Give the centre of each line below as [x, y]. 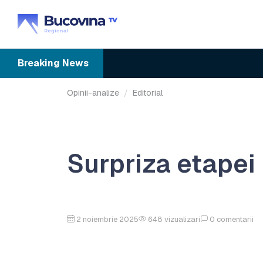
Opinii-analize [93, 93]
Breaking [39, 63]
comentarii [235, 219]
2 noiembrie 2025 [107, 219]
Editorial [148, 93]
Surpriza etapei [161, 164]
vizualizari [182, 219]
